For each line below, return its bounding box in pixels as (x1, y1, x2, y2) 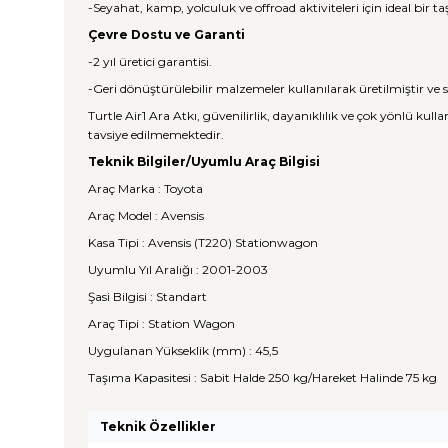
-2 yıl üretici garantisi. (88, 54, 212, 69)
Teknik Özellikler (100, 419, 216, 434)
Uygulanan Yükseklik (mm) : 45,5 (88, 343, 278, 358)
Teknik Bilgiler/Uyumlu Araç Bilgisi (88, 154, 320, 169)
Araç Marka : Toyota (88, 181, 203, 196)
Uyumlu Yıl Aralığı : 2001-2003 (88, 262, 268, 277)
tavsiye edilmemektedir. (88, 127, 224, 142)
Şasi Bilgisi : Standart (88, 289, 207, 304)
